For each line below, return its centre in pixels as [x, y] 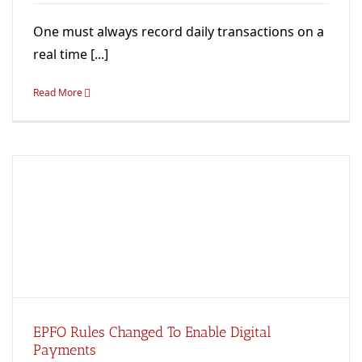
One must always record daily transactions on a [179, 31]
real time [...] [71, 54]
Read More [58, 92]
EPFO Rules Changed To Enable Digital [152, 332]
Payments [65, 349]
